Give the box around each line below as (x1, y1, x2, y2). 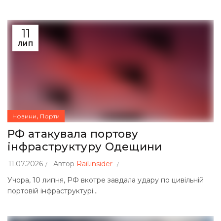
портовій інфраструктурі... (7, 186, 98, 195)
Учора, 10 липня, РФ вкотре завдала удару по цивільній (7, 176, 204, 184)
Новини (12, 112, 37, 120)
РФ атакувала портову (7, 127, 138, 141)
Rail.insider (76, 159, 112, 168)
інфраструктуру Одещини (7, 140, 162, 153)
